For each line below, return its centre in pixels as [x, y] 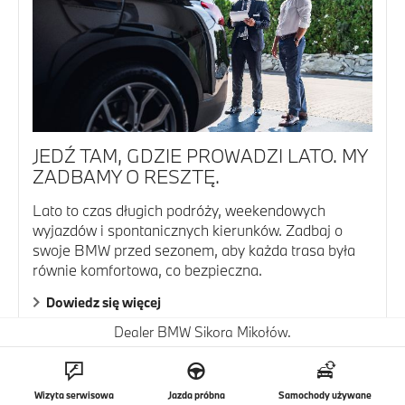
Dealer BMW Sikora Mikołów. [202, 332]
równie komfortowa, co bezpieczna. [147, 269]
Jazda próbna [196, 395]
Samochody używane [325, 395]
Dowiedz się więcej [104, 302]
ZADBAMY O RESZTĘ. [126, 176]
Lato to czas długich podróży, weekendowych [179, 210]
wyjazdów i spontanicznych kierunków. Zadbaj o [188, 230]
